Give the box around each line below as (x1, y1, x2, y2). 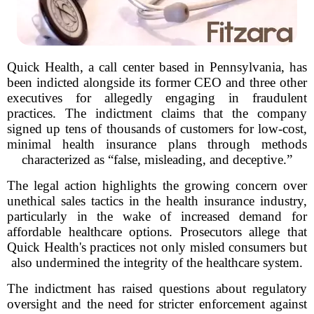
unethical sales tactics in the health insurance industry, (7, 193, 307, 208)
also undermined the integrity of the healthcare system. (11, 255, 303, 270)
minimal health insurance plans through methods (7, 137, 307, 151)
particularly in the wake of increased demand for (7, 209, 307, 224)
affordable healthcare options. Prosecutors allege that (7, 224, 307, 239)
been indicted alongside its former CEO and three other (7, 75, 307, 90)
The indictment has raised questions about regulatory (7, 281, 307, 296)
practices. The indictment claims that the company (7, 106, 307, 121)
